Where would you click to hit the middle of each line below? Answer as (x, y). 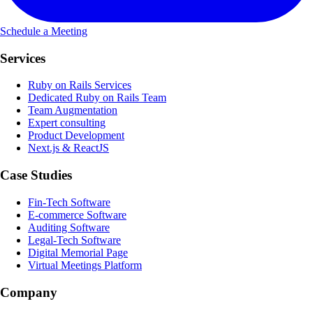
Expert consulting (67, 123)
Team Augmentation (73, 110)
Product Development (76, 136)
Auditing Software (69, 227)
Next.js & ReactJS (68, 148)
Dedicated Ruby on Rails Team (97, 98)
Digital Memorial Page (78, 252)
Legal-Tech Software (74, 240)
